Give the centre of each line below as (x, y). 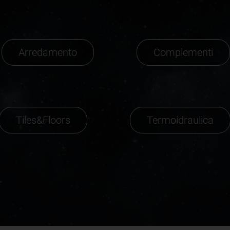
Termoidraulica (180, 120)
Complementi (184, 52)
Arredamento (48, 52)
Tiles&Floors (43, 120)
